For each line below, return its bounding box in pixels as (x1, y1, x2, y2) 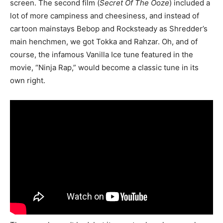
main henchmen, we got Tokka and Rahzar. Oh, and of (10, 37, 198, 46)
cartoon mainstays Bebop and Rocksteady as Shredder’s (10, 24, 208, 33)
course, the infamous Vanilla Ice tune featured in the (10, 50, 193, 59)
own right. (10, 76, 45, 85)
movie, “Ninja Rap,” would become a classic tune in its (10, 63, 199, 72)
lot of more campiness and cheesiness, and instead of (10, 11, 199, 20)
